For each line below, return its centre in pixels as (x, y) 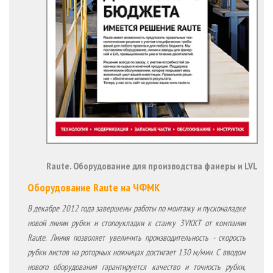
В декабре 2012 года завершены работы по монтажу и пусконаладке (136, 208)
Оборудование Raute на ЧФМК (94, 187)
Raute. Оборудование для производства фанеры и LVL (152, 165)
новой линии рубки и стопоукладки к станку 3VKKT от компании (136, 222)
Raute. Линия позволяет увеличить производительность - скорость (136, 237)
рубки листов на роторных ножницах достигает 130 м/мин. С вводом (136, 252)
